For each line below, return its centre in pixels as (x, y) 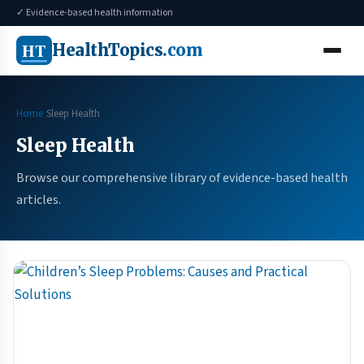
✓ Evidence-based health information (95, 13)
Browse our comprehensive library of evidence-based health (182, 178)
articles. (39, 200)
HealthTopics (107, 50)
